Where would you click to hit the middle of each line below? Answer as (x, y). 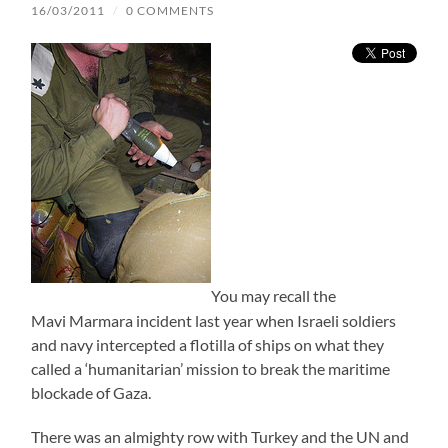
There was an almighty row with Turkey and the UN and (220, 436)
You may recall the (274, 296)
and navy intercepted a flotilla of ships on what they (208, 344)
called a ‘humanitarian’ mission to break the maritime (211, 368)
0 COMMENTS (170, 11)
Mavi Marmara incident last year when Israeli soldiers (214, 320)
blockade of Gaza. (91, 392)
